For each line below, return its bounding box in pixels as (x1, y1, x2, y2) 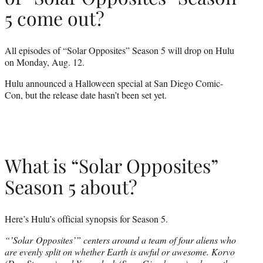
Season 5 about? (5, 174, 137, 200)
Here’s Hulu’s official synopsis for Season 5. (5, 212, 168, 225)
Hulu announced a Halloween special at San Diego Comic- (5, 76, 223, 89)
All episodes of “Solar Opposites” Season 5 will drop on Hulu (5, 43, 234, 56)
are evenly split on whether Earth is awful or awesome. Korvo (5, 245, 235, 258)
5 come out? (5, 5, 104, 31)
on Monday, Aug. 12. (5, 55, 85, 68)
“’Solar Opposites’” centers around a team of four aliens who (5, 233, 236, 246)
